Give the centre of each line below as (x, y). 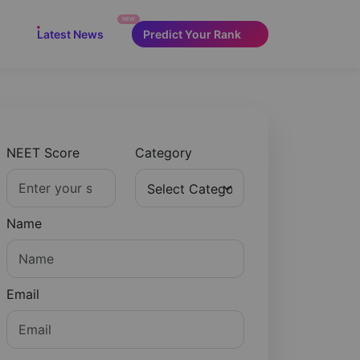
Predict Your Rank (193, 34)
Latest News (72, 34)
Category (164, 153)
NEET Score (43, 153)
